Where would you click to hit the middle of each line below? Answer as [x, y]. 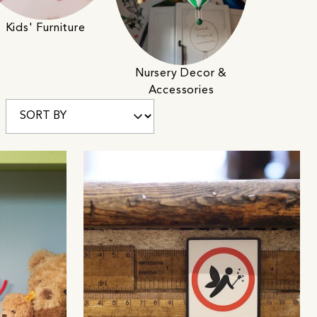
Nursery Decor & [181, 73]
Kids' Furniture [45, 28]
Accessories [181, 90]
